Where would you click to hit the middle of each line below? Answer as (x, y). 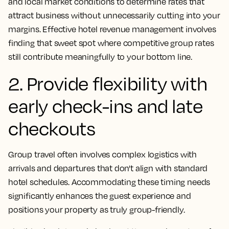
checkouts (52, 129)
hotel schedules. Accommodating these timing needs (109, 182)
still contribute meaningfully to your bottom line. (100, 57)
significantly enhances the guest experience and (100, 196)
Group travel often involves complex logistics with (103, 155)
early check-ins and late (106, 106)
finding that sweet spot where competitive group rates (111, 43)
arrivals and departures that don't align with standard (108, 168)
